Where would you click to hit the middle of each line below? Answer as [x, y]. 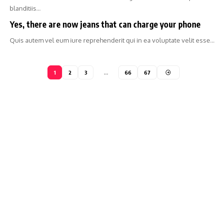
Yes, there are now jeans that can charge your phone [105, 24]
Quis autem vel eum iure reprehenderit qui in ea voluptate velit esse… [112, 40]
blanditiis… [25, 8]
